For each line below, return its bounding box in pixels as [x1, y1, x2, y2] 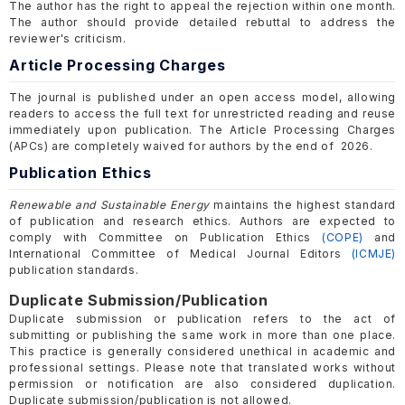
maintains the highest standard [209, 198, 396, 212]
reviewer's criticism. [9, 32, 127, 46]
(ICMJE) [351, 247, 396, 261]
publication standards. [9, 263, 139, 278]
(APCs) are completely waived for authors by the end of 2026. [9, 139, 373, 154]
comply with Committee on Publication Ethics [9, 231, 323, 245]
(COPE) [322, 231, 363, 245]
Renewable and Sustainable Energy [9, 198, 210, 212]
